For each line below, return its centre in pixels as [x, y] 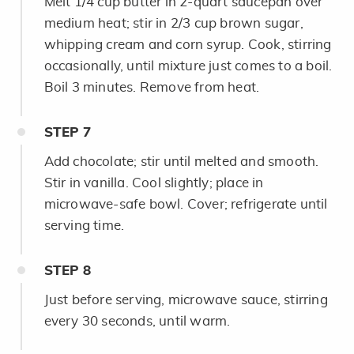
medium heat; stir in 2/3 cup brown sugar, [173, 23]
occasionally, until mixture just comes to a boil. [188, 66]
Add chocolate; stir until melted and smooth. [181, 161]
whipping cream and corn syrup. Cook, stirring [188, 44]
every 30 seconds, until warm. [137, 321]
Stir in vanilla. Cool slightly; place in [154, 183]
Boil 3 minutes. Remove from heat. [152, 87]
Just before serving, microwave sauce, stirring [186, 299]
